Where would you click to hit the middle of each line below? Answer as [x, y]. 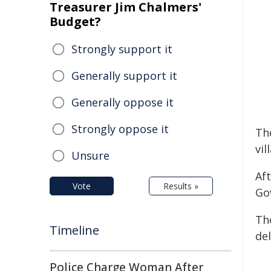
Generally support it [124, 76]
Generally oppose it [122, 102]
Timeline [74, 230]
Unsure [90, 155]
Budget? [75, 21]
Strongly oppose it [120, 129]
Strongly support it [122, 49]
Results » [181, 186]
